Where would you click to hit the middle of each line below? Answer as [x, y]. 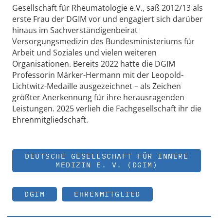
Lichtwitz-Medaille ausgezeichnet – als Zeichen [97, 86]
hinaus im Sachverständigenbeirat [75, 30]
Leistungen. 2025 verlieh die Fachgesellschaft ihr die [107, 108]
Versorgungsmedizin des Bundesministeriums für [103, 41]
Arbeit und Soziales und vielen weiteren [84, 52]
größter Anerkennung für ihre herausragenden [98, 97]
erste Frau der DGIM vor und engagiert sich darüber [108, 19]
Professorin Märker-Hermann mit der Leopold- [98, 75]
